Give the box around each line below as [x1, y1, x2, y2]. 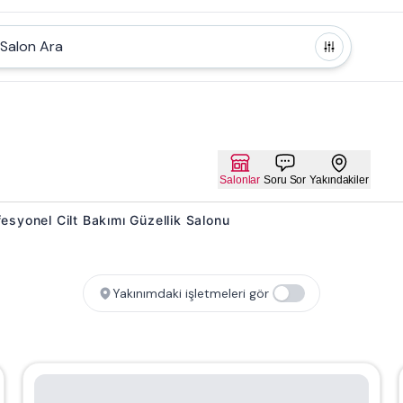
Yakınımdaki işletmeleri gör [112, 284, 269, 301]
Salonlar [219, 173, 261, 186]
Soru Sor [264, 173, 307, 186]
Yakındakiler [309, 173, 369, 186]
